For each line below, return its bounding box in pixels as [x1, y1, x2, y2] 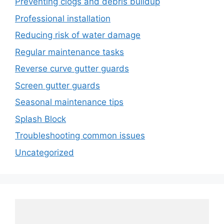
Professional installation [15, 13, 110, 23]
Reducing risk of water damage [15, 30, 140, 40]
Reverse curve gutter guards [15, 63, 129, 74]
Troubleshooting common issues [15, 130, 145, 141]
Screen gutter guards [15, 80, 100, 90]
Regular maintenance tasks [15, 46, 124, 57]
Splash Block [15, 113, 66, 124]
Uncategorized [15, 147, 74, 157]
